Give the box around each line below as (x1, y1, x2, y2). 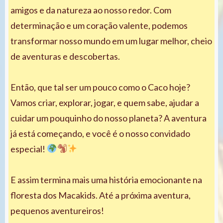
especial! (10, 143, 47, 154)
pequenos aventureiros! (10, 205, 104, 216)
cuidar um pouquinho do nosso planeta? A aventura (10, 112, 207, 123)
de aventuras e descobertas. (10, 50, 120, 62)
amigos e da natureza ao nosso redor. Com (10, 4, 171, 15)
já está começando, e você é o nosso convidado (10, 127, 190, 139)
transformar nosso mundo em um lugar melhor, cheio (10, 35, 212, 46)
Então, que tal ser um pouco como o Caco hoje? (10, 81, 190, 93)
